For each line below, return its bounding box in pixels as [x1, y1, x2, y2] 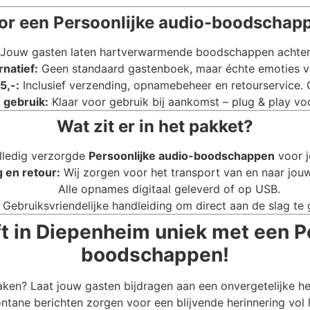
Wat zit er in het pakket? [57, 116, 253, 137]
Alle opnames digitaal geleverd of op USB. [57, 182, 280, 197]
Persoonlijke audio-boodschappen [88, 149, 275, 163]
